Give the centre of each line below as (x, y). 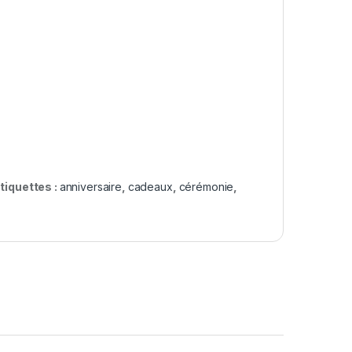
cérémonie (206, 186)
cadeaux (150, 186)
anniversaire (90, 186)
